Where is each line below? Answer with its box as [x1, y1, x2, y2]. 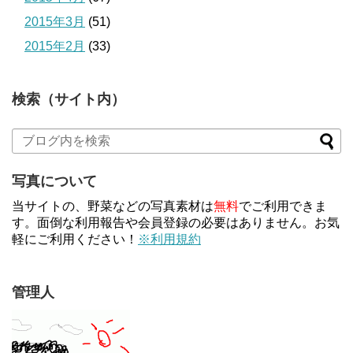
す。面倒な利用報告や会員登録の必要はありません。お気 [12, 215, 340, 229]
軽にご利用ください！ [12, 232, 138, 246]
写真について [12, 173, 97, 189]
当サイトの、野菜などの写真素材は [12, 199, 214, 213]
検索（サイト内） [12, 91, 125, 107]
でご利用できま [239, 199, 327, 213]
